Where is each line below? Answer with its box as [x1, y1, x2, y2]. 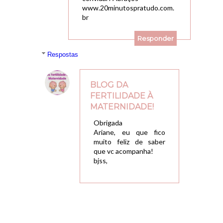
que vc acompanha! [94, 146, 154, 155]
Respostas [47, 50, 79, 58]
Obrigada [94, 118, 123, 127]
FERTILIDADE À [90, 91, 153, 101]
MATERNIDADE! [90, 102, 154, 111]
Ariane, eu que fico [94, 127, 166, 136]
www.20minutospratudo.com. [82, 3, 175, 12]
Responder [137, 34, 174, 43]
